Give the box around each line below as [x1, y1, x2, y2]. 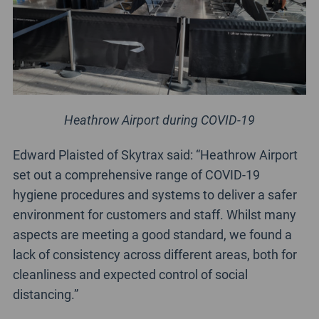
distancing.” [12, 286, 78, 303]
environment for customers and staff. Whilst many [12, 206, 296, 224]
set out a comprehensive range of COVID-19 [12, 166, 260, 184]
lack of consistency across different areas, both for [12, 246, 297, 263]
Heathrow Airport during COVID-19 [64, 111, 255, 129]
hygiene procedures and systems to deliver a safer [12, 186, 297, 204]
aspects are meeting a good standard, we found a [12, 226, 292, 244]
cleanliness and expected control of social [12, 266, 248, 283]
